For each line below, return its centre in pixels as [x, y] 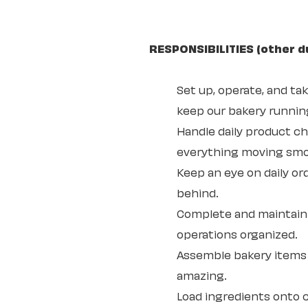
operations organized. [237, 233]
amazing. [202, 275]
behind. [198, 192]
